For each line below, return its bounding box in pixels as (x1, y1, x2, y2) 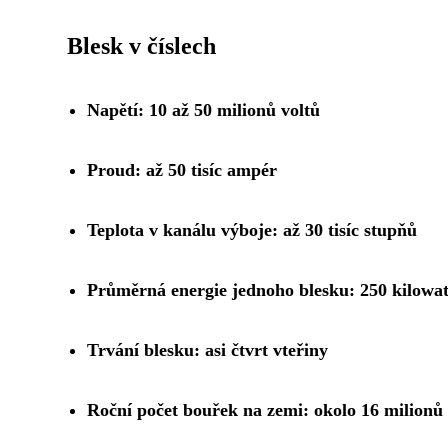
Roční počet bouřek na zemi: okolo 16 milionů (87, 400, 443, 421)
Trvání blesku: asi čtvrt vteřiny (87, 340, 328, 361)
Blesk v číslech (67, 33, 216, 60)
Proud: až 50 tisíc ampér (87, 160, 277, 181)
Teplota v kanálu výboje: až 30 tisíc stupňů (87, 220, 417, 241)
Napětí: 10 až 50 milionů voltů (87, 100, 320, 121)
